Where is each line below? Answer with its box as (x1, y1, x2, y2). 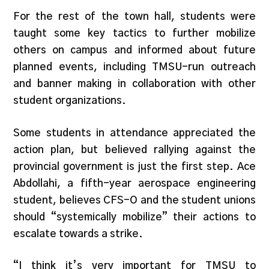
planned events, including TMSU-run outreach (13, 62, 256, 73)
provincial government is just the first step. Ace (13, 161, 256, 172)
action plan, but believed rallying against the (13, 144, 256, 155)
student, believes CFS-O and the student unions (13, 195, 256, 205)
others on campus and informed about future (13, 45, 256, 56)
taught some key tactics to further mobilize (13, 28, 256, 39)
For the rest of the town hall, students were (13, 11, 256, 22)
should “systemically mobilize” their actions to (13, 211, 256, 222)
